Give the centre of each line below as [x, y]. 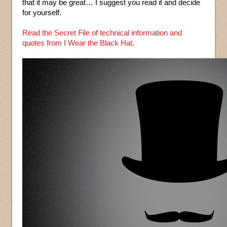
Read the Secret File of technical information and [102, 33]
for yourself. [42, 13]
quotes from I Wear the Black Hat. [78, 43]
